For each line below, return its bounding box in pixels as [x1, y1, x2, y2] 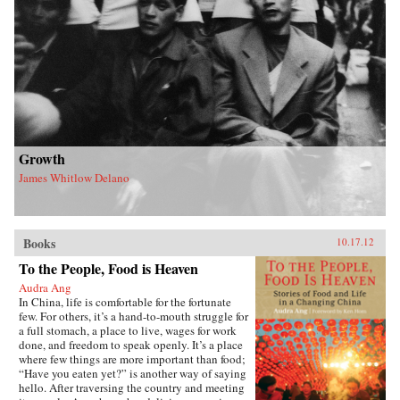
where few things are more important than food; [19, 351, 246, 368]
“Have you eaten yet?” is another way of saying [19, 365, 246, 382]
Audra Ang [19, 279, 71, 296]
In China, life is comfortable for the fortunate [19, 294, 231, 311]
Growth [19, 148, 65, 170]
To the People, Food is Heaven [19, 258, 198, 279]
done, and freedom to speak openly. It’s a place [19, 337, 243, 354]
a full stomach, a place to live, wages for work [19, 322, 237, 339]
